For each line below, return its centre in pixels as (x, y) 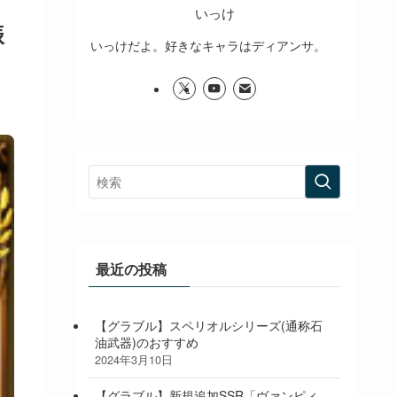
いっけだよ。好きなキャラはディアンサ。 (208, 45)
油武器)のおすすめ (147, 343)
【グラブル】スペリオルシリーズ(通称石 (209, 326)
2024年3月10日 (134, 360)
